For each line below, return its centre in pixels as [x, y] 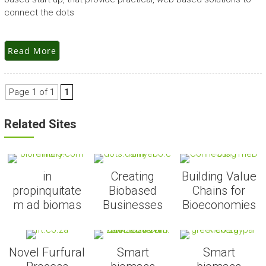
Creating [133, 177]
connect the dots [39, 13]
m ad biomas [47, 205]
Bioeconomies [219, 205]
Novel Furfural [47, 253]
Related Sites [40, 124]
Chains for [219, 191]
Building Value [219, 177]
